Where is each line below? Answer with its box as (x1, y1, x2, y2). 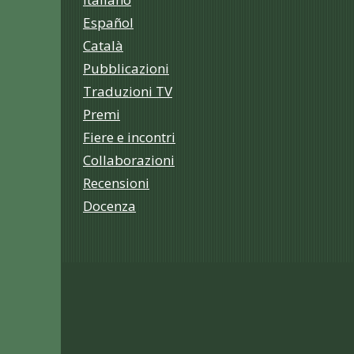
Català (83, 36, 123, 55)
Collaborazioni (83, 151, 175, 169)
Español (83, 13, 134, 32)
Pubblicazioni (83, 59, 169, 77)
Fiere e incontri (83, 128, 175, 146)
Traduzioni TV (83, 82, 172, 100)
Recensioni (83, 174, 149, 192)
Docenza (83, 197, 136, 215)
